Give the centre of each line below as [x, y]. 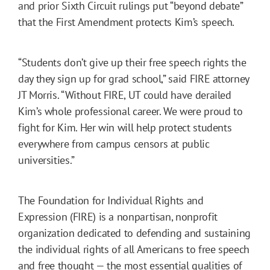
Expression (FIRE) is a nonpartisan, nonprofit [118, 216]
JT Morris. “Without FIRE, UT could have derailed [125, 95]
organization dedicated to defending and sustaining [135, 233]
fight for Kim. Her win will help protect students [125, 127]
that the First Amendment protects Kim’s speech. [127, 22]
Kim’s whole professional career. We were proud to [130, 111]
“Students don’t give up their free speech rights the [132, 62]
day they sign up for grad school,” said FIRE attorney [133, 78]
